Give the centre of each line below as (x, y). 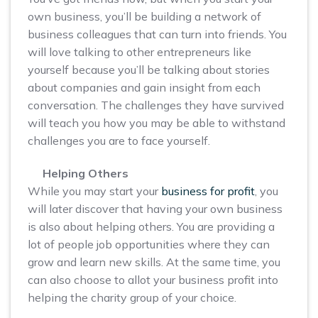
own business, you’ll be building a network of (144, 17)
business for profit (208, 191)
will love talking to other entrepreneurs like (139, 52)
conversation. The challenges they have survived (156, 105)
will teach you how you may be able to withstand (157, 123)
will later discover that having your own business (155, 209)
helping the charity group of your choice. (132, 298)
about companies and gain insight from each (144, 88)
